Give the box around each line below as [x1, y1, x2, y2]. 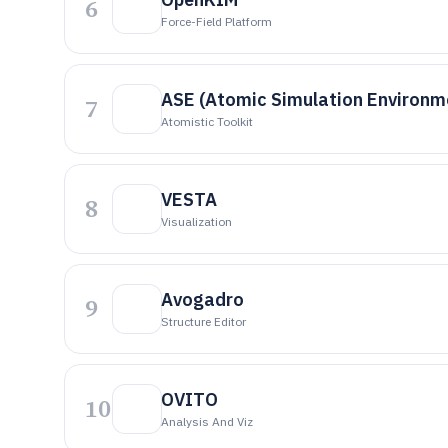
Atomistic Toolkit [161, 114, 253, 129]
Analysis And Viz [161, 414, 253, 429]
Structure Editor [161, 314, 246, 329]
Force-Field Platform [161, 14, 272, 29]
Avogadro [161, 288, 244, 311]
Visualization [161, 214, 232, 229]
